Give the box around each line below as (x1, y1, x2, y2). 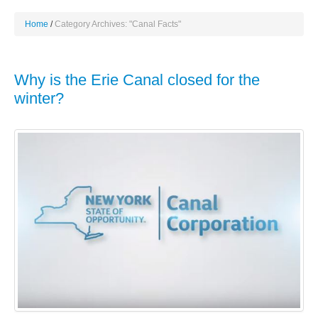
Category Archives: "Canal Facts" (55, 19, 181, 30)
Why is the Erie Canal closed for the (14, 71, 260, 89)
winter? (14, 89, 64, 108)
